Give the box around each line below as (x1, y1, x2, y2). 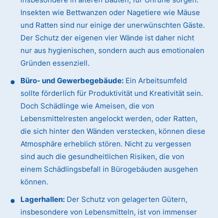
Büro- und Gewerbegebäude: (20, 76, 124, 86)
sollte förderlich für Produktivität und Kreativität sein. (20, 89, 203, 98)
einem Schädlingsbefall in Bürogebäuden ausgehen (20, 164, 199, 174)
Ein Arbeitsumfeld (124, 76, 187, 86)
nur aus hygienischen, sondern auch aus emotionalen (20, 46, 205, 55)
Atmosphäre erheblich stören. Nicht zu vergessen (20, 139, 192, 149)
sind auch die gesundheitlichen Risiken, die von (20, 152, 185, 162)
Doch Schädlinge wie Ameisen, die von (20, 101, 155, 111)
